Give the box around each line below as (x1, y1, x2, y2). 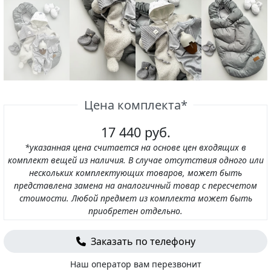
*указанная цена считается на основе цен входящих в (25, 141, 246, 153)
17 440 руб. (100, 123, 171, 141)
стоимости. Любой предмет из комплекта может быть (19, 192, 252, 204)
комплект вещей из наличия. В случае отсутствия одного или (7, 154, 264, 166)
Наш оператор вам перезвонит (70, 258, 201, 270)
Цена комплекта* (83, 96, 188, 113)
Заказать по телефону (90, 234, 195, 248)
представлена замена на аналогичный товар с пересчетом (14, 179, 257, 191)
